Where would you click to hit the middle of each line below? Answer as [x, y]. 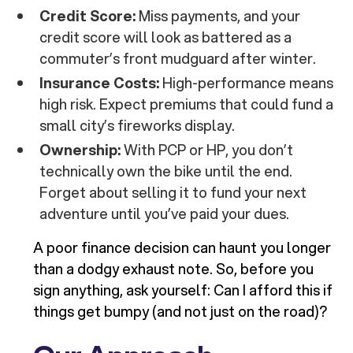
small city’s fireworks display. [137, 126]
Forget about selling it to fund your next [173, 193]
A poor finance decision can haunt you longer [182, 248]
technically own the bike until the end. [166, 171]
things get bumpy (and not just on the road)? [180, 312]
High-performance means [247, 83]
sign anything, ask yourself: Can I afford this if [183, 290]
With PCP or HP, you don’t [207, 150]
